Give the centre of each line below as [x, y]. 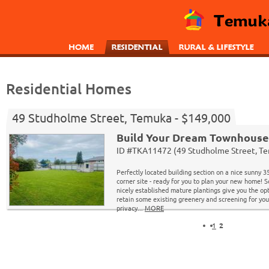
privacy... [131, 208]
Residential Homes [69, 89]
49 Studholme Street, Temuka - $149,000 [121, 117]
